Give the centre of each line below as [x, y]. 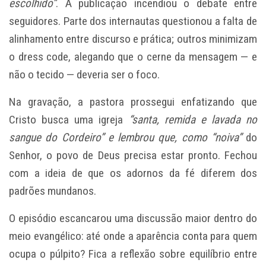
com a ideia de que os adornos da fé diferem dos [133, 173]
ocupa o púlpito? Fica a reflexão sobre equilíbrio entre [133, 254]
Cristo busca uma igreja [69, 119]
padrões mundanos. [53, 191]
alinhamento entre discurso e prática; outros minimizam [133, 39]
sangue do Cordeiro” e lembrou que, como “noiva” [125, 137]
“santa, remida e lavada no [193, 119]
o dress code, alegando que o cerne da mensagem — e [133, 56]
